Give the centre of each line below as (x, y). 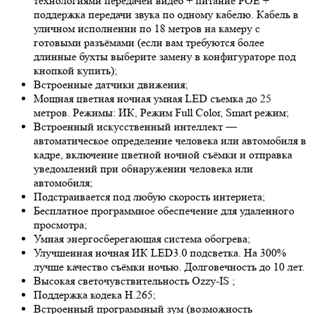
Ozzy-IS (211, 281)
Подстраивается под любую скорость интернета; (149, 197)
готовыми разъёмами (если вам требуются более (149, 43)
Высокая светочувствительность (113, 281)
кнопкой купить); (75, 71)
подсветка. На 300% (237, 253)
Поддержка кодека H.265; (95, 295)
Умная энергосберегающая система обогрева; (142, 239)
